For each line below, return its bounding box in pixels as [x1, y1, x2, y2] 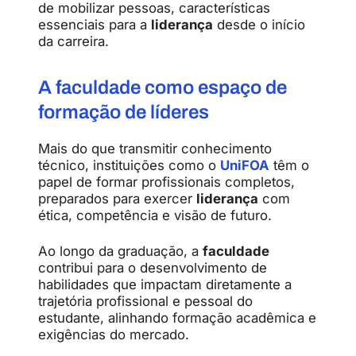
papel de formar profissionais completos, [38, 174, 295, 191]
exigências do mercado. [38, 327, 189, 343]
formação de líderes [38, 101, 209, 122]
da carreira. [38, 33, 109, 49]
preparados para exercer [38, 191, 196, 207]
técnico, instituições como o [38, 157, 220, 174]
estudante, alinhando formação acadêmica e [38, 310, 316, 327]
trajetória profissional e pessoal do [38, 293, 253, 310]
